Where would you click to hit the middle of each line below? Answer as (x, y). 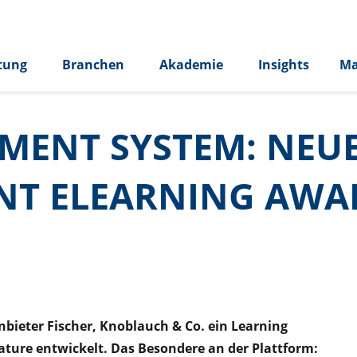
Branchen (93, 65)
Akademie (191, 65)
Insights (284, 65)
